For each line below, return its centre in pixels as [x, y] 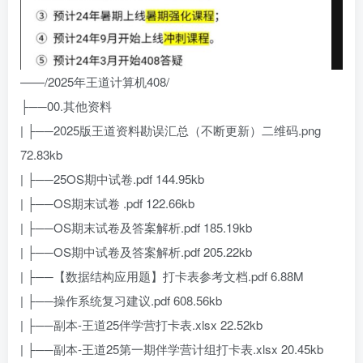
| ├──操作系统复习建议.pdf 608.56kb [121, 301]
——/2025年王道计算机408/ [95, 82]
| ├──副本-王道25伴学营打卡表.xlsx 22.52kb [141, 325]
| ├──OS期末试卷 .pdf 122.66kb [107, 203]
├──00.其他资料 [66, 106]
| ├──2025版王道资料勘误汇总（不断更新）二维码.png [171, 130]
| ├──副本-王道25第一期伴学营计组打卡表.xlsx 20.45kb [172, 349]
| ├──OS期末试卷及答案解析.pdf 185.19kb [136, 228]
